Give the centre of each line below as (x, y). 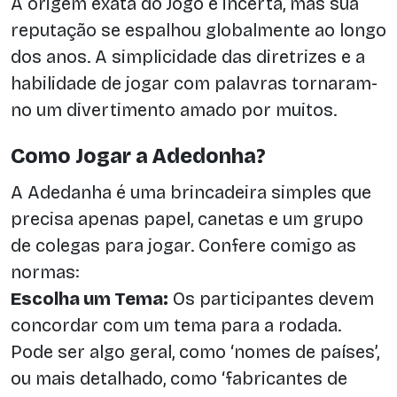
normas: (45, 272)
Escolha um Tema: (90, 299)
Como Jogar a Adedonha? (138, 156)
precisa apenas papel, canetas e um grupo (187, 219)
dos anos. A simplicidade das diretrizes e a (188, 56)
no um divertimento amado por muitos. (174, 109)
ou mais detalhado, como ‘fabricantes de (179, 379)
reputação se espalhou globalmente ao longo (198, 30)
